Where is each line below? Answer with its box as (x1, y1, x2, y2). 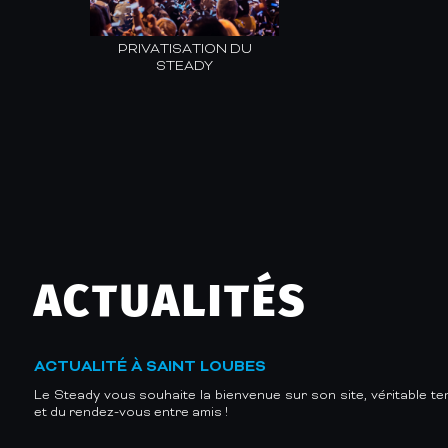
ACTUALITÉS (33, 273, 307, 328)
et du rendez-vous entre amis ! (33, 403, 231, 421)
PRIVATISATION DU (117, 40, 252, 58)
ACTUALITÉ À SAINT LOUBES (33, 357, 266, 377)
